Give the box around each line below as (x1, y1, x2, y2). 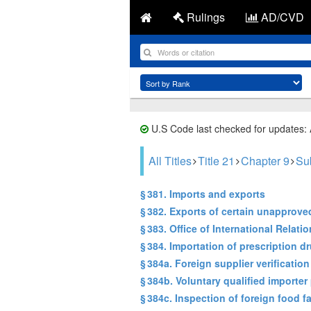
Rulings (184, 9, 225, 25)
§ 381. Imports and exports (140, 187, 265, 201)
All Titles (149, 153, 192, 169)
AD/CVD (258, 9, 304, 25)
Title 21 (198, 153, 235, 169)
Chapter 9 (241, 153, 289, 169)
